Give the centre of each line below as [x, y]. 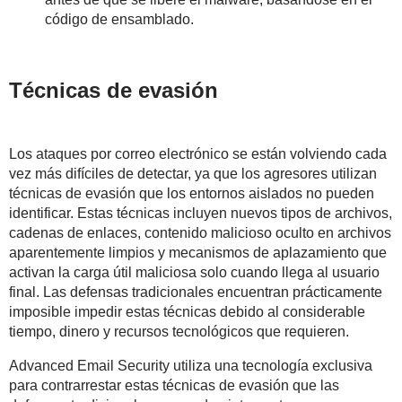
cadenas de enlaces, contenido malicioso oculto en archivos [200, 232]
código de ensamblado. [119, 19]
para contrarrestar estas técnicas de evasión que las [174, 385]
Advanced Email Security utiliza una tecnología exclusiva [191, 365]
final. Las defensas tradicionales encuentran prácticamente [196, 292]
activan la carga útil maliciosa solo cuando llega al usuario [194, 272]
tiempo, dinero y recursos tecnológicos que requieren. [179, 331]
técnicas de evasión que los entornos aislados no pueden [192, 193]
